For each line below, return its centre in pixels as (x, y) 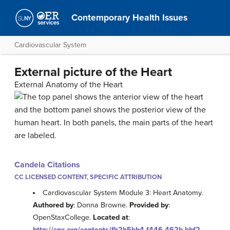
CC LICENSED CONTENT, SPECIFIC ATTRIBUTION (88, 177)
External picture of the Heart (93, 72)
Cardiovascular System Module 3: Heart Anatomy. (123, 193)
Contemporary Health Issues (130, 18)
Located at (111, 218)
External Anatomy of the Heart (69, 85)
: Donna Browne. (101, 205)
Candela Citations (47, 165)
